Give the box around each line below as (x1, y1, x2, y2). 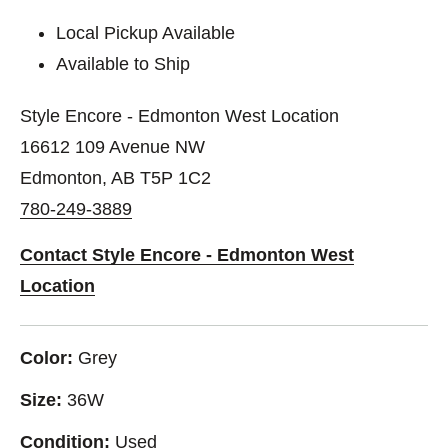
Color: (20, 347, 73, 368)
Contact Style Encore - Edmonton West (20, 244, 354, 265)
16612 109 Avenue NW (20, 136, 205, 157)
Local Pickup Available (56, 22, 236, 43)
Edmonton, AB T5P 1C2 (20, 167, 211, 188)
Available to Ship (56, 53, 191, 74)
